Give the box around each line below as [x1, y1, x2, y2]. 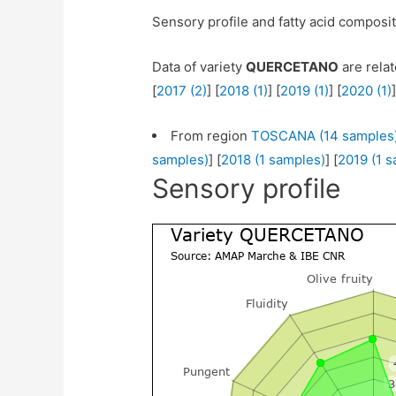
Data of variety [152, 58, 247, 76]
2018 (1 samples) [221, 151, 326, 169]
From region [171, 127, 252, 145]
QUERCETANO [246, 58, 339, 76]
